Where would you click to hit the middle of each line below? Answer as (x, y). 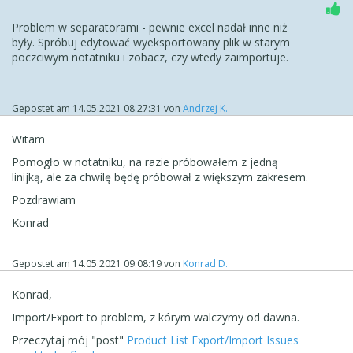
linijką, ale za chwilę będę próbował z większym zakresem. (160, 176)
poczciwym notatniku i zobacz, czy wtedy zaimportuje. (150, 57)
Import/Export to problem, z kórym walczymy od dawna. (156, 317)
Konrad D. (205, 263)
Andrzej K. (205, 108)
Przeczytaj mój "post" (69, 340)
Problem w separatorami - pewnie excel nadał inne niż (150, 27)
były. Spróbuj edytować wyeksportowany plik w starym (151, 42)
